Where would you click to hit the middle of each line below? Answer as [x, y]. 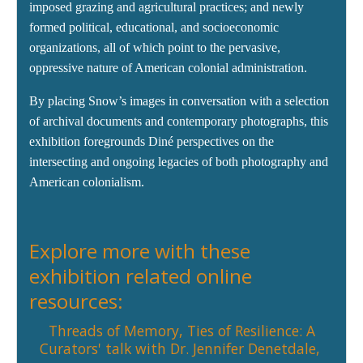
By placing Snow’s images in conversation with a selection [179, 101]
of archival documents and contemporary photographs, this [179, 122]
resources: [79, 301]
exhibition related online [141, 276]
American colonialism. [87, 182]
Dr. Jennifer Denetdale [243, 349]
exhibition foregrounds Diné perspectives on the [152, 142]
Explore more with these [140, 251]
